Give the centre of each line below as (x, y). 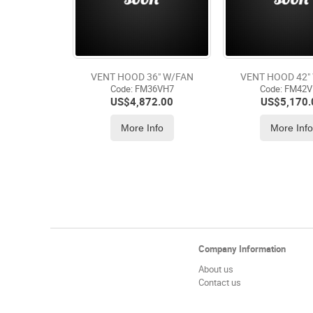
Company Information (242, 249)
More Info (142, 128)
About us (216, 270)
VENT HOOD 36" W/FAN (142, 77)
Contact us (219, 283)
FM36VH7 (153, 89)
